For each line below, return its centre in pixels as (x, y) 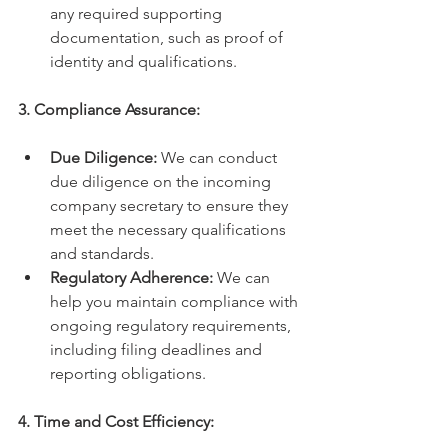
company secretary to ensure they (171, 206)
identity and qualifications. (143, 62)
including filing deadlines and (158, 350)
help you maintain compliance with (176, 302)
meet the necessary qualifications (170, 230)
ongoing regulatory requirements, (172, 326)
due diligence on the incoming (162, 182)
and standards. (102, 254)
